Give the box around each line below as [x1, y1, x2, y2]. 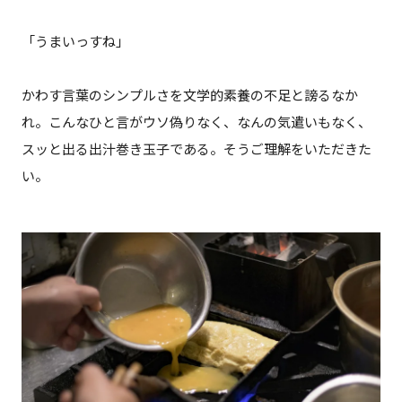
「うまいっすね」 [21, 32, 129, 51]
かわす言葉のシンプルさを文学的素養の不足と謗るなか [21, 86, 358, 105]
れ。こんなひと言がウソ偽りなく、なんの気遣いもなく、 [21, 113, 371, 132]
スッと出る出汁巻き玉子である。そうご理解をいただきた [21, 140, 371, 159]
